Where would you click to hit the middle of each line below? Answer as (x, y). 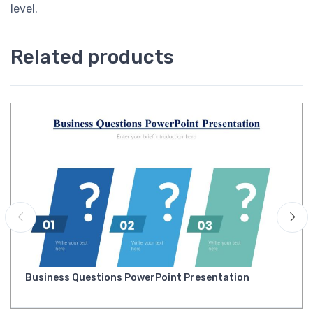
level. (24, 9)
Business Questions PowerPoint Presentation (137, 278)
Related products (92, 57)
